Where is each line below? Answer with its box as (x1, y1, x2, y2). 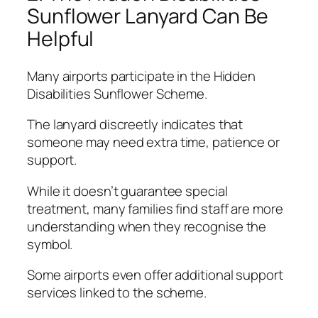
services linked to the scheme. (27, 283, 207, 302)
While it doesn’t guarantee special (27, 181, 228, 200)
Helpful (27, 24, 94, 53)
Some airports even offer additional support (27, 265, 283, 285)
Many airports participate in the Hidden (27, 66, 256, 85)
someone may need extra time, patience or (27, 133, 280, 152)
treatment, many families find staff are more (27, 199, 283, 218)
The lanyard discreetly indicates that (27, 115, 243, 134)
